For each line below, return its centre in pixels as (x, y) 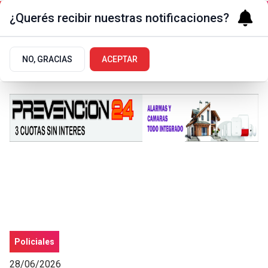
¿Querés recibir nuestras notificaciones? (119, 18)
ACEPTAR (120, 59)
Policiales (34, 242)
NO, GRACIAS (47, 59)
